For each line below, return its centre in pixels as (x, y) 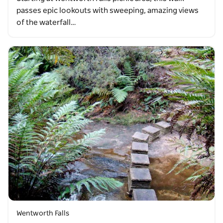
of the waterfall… (46, 22)
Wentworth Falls (43, 214)
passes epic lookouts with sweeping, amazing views (108, 10)
